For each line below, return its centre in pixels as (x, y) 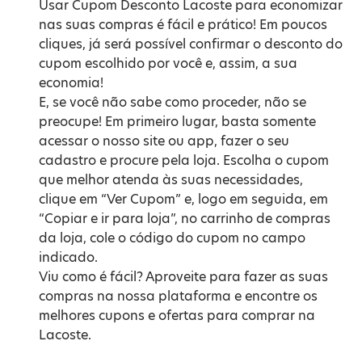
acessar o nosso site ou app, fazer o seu (164, 141)
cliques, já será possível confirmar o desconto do (191, 44)
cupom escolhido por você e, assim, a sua (168, 63)
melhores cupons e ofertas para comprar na (177, 316)
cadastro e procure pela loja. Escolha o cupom (184, 160)
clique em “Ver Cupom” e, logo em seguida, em (183, 199)
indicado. (68, 257)
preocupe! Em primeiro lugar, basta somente (177, 122)
